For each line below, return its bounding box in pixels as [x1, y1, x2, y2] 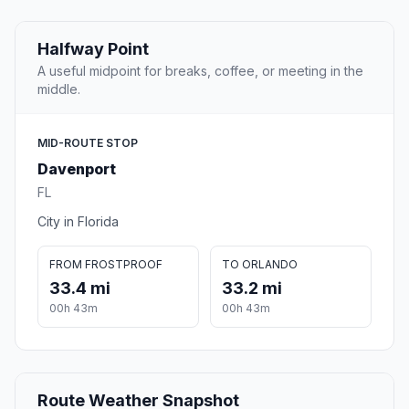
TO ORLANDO [222, 257, 298, 272]
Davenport [37, 160, 116, 179]
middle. [37, 81, 80, 98]
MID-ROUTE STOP [37, 136, 138, 151]
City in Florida [37, 214, 119, 230]
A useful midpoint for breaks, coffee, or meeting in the [37, 63, 363, 79]
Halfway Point [37, 39, 149, 59]
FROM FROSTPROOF [49, 257, 163, 272]
